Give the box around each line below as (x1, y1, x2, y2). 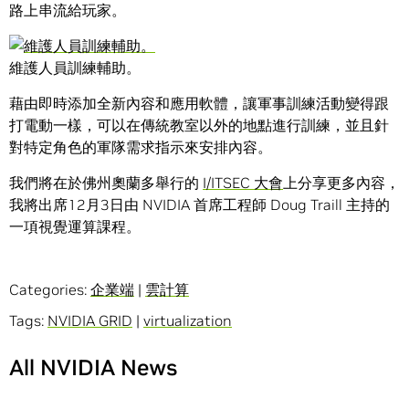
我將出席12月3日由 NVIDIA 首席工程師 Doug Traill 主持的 (9, 195, 390, 215)
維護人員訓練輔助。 (9, 58, 141, 78)
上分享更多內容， (283, 173, 400, 193)
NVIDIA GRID (47, 311, 132, 330)
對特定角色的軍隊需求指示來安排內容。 (9, 138, 272, 157)
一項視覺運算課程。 (9, 217, 141, 236)
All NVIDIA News (9, 353, 177, 383)
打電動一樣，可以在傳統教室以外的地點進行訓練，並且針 (9, 116, 389, 135)
